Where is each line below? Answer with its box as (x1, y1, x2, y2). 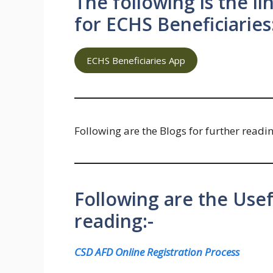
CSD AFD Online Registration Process (74, 245, 239, 260)
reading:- (74, 208, 154, 234)
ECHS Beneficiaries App (87, 54, 185, 67)
